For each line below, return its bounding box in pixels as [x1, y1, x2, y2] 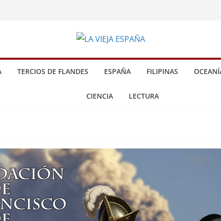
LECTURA [128, 91, 159, 101]
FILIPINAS [147, 67, 178, 76]
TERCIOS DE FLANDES [17, 67, 88, 76]
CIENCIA [86, 91, 113, 101]
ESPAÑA [104, 67, 131, 76]
